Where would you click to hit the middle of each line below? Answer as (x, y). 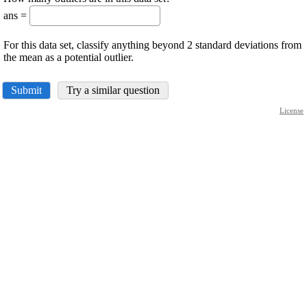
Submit (26, 90)
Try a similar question (113, 90)
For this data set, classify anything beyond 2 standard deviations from (152, 45)
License (292, 110)
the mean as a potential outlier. (69, 57)
